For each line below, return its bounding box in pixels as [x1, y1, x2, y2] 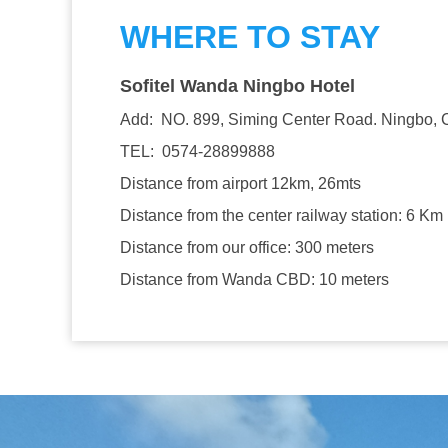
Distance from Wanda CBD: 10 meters [120, 271, 389, 288]
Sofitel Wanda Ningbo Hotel [120, 76, 355, 96]
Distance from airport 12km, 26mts [120, 175, 361, 192]
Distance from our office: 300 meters [120, 239, 374, 256]
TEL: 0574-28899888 [120, 143, 275, 160]
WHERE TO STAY [120, 19, 380, 55]
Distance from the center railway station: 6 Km [120, 207, 443, 224]
